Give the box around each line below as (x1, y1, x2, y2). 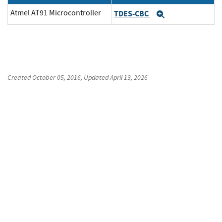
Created (7, 73, 32, 82)
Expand (165, 10, 198, 19)
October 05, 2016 (32, 73, 81, 82)
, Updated (81, 73, 110, 82)
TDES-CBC (114, 8, 150, 19)
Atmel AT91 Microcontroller (10, 8, 101, 18)
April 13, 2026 (110, 73, 148, 82)
